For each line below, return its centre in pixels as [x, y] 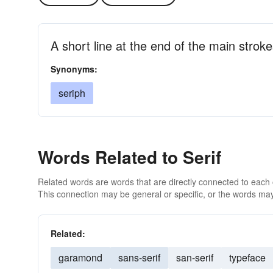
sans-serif [139, 257]
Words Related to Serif [129, 157]
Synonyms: [74, 69]
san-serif [195, 257]
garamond [80, 257]
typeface [247, 257]
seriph [72, 93]
